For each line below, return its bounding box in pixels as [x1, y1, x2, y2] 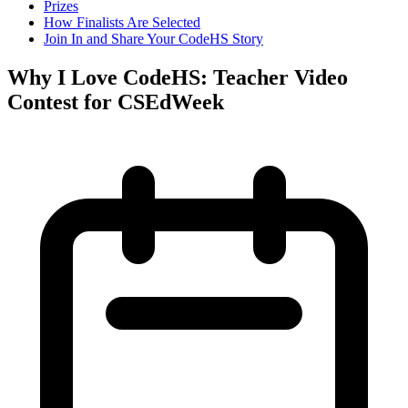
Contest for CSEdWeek [7, 89, 224, 114]
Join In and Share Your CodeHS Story [44, 31, 263, 46]
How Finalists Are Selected [44, 15, 200, 30]
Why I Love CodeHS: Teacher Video [7, 65, 348, 89]
